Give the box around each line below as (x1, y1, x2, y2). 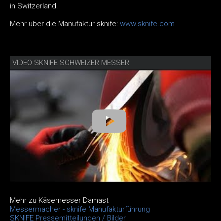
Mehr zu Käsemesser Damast (10, 196, 109, 205)
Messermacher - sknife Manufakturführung (10, 205, 150, 214)
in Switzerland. (10, 1, 58, 10)
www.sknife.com (120, 19, 175, 28)
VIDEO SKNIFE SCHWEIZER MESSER (12, 58, 129, 67)
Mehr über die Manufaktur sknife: (10, 19, 120, 28)
